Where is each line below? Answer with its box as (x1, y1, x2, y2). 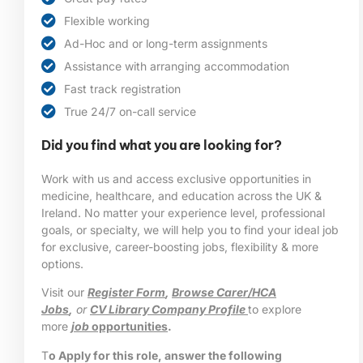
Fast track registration (63, 81, 181, 96)
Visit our (41, 285, 88, 300)
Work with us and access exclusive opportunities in (41, 171, 311, 186)
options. (41, 256, 83, 271)
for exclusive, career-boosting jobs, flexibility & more (41, 239, 318, 254)
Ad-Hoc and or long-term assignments (63, 36, 267, 50)
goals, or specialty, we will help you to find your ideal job (41, 222, 339, 237)
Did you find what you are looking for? (41, 136, 281, 153)
